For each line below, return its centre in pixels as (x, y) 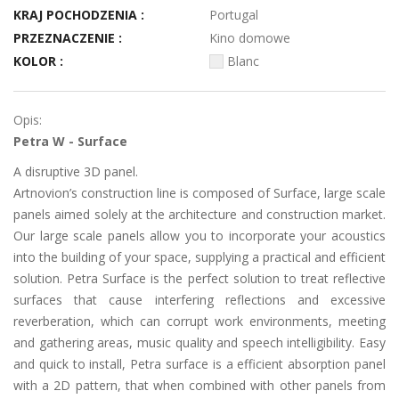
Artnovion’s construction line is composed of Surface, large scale (199, 193)
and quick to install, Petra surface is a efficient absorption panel (199, 364)
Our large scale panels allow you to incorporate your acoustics (199, 236)
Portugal (234, 15)
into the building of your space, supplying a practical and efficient (199, 257)
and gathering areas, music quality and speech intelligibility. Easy (199, 343)
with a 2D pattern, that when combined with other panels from (199, 386)
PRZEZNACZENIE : (68, 38)
